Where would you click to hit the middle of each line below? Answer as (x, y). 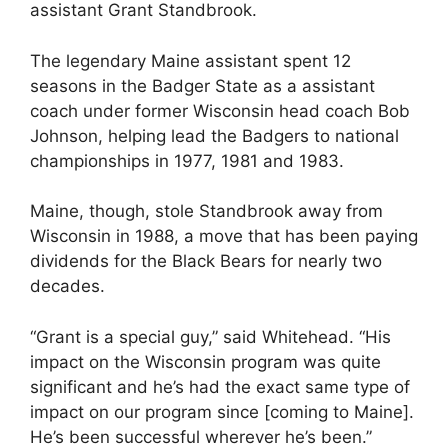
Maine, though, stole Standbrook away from (206, 211)
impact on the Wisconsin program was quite (205, 361)
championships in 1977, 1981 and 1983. (187, 160)
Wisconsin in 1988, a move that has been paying (224, 236)
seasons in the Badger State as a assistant (202, 85)
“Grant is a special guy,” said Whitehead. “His (210, 336)
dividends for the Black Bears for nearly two (206, 261)
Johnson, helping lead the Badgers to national (214, 135)
